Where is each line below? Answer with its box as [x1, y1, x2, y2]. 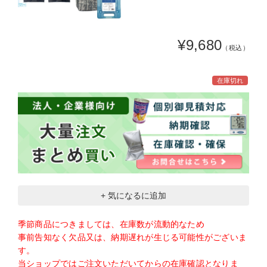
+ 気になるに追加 [101, 190, 166, 200]
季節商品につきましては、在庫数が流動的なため [18, 219, 204, 229]
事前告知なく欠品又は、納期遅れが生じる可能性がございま [18, 232, 247, 242]
